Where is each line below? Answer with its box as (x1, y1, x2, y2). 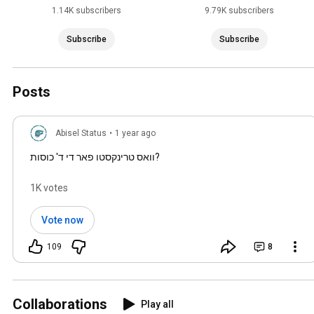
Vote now (41, 214, 83, 226)
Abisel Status (55, 128, 107, 139)
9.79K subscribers (204, 6, 274, 16)
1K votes (30, 182, 68, 194)
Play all (141, 299, 174, 310)
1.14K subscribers (51, 6, 121, 16)
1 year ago (115, 128, 156, 139)
